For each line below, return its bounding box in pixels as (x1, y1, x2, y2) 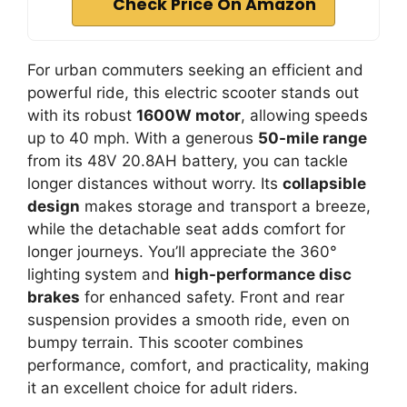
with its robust (27, 106, 136, 124)
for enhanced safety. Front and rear (80, 288, 344, 306)
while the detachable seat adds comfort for (27, 220, 345, 238)
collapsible (283, 174, 366, 193)
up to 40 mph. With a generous (27, 129, 258, 147)
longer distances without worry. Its (27, 174, 283, 193)
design (27, 197, 80, 215)
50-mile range (258, 129, 367, 147)
